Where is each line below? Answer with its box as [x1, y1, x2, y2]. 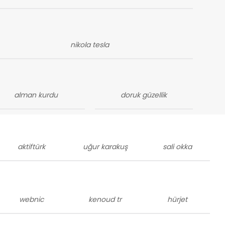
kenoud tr [88, 194, 122, 204]
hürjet [167, 194, 187, 204]
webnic [19, 194, 44, 204]
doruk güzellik [121, 90, 167, 100]
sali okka [162, 141, 192, 152]
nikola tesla [70, 40, 109, 50]
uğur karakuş [82, 141, 128, 152]
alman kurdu [14, 90, 58, 100]
